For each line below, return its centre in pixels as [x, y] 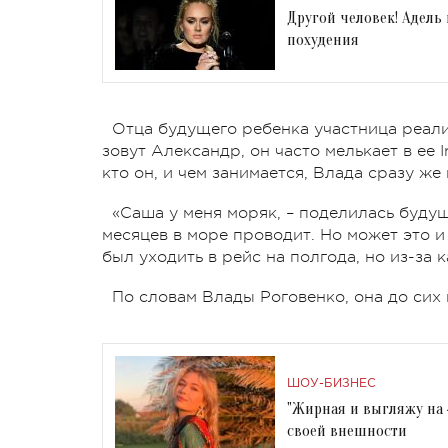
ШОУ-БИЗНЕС [331, 383]
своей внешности [347, 430]
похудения [323, 39]
